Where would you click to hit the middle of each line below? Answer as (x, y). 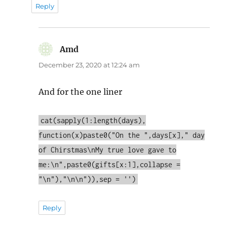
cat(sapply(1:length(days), (93, 120)
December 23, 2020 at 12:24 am (89, 65)
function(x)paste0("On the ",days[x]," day (122, 135)
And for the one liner (81, 91)
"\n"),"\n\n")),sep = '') (87, 179)
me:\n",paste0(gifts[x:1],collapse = (110, 164)
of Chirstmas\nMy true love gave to (108, 149)
